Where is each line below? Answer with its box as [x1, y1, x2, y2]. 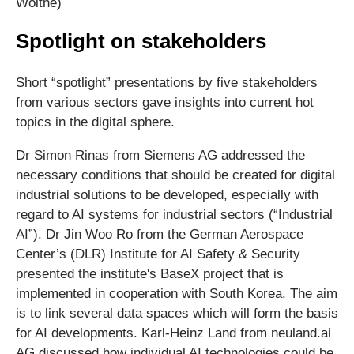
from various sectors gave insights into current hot [16, 95, 314, 110]
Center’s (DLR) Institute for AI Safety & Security [16, 247, 300, 262]
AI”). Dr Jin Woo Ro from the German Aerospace [16, 227, 303, 242]
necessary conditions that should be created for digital [16, 168, 335, 183]
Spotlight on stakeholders [16, 29, 266, 53]
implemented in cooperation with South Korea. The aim [16, 286, 337, 301]
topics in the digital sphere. [16, 115, 175, 130]
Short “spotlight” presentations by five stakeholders [16, 75, 318, 90]
